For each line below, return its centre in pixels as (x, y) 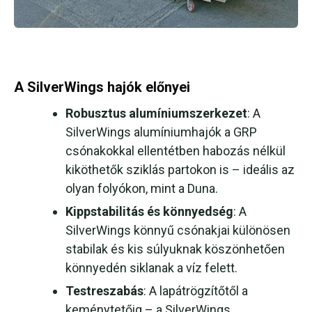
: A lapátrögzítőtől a (196, 291)
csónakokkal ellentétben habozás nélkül (175, 151)
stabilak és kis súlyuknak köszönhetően (175, 249)
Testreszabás (104, 291)
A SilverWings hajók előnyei (102, 87)
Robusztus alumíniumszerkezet (156, 114)
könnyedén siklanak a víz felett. (151, 268)
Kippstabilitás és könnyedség (149, 212)
